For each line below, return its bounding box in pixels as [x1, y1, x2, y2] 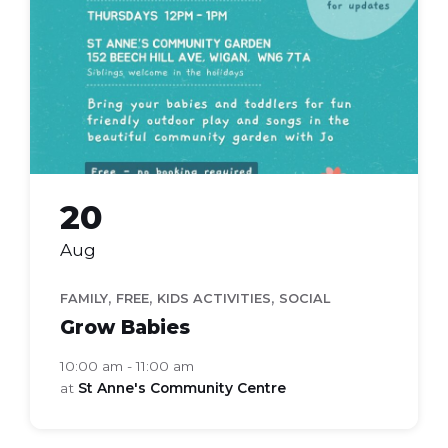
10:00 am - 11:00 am [60, 358, 194, 375]
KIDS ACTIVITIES [157, 291, 271, 307]
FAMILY [60, 291, 108, 307]
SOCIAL [279, 291, 330, 307]
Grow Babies [60, 315, 190, 340]
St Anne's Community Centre [78, 380, 286, 397]
